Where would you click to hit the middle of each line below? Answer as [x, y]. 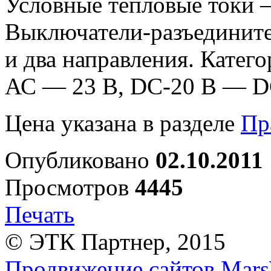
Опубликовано [80, 160]
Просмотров [70, 188]
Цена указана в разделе [123, 123]
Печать [40, 215]
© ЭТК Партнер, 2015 [115, 242]
